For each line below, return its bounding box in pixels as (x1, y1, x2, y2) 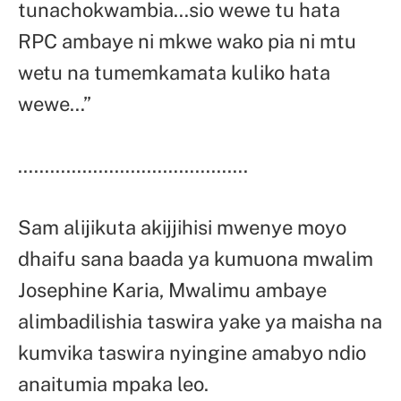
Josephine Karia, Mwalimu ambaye (18, 277, 327, 302)
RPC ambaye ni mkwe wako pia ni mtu (18, 29, 356, 53)
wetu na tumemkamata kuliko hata (18, 60, 330, 84)
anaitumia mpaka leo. (18, 371, 209, 396)
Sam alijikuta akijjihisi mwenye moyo (18, 215, 346, 239)
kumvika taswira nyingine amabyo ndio (18, 340, 366, 364)
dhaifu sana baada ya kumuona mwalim (18, 246, 373, 270)
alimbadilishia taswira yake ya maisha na (18, 309, 382, 333)
